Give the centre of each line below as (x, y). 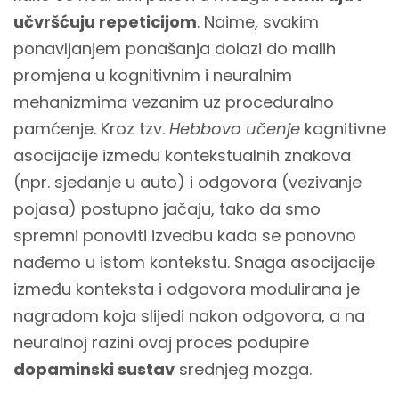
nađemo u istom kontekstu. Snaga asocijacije (194, 262)
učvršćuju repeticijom (105, 22)
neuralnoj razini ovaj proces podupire (161, 342)
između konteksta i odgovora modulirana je (187, 289)
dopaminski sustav (94, 369)
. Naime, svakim (258, 22)
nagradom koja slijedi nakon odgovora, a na (189, 316)
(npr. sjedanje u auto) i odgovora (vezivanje (187, 182)
